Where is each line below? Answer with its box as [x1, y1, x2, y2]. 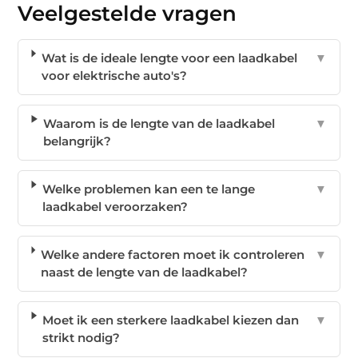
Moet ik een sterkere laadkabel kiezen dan [42, 312, 300, 328]
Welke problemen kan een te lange [42, 181, 255, 197]
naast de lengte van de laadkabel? [40, 264, 248, 280]
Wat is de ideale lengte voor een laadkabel [41, 50, 297, 66]
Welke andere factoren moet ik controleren [40, 246, 304, 262]
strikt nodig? [42, 329, 121, 345]
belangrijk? [43, 133, 112, 149]
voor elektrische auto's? [41, 67, 187, 83]
